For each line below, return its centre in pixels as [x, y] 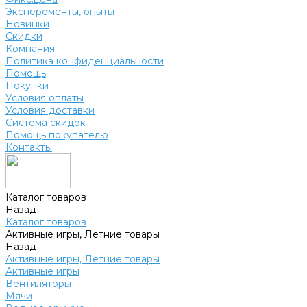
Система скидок [46, 123]
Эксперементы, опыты [60, 12]
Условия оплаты [45, 98]
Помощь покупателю [57, 135]
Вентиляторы [38, 284]
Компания [30, 49]
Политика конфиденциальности [85, 61]
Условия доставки [50, 110]
